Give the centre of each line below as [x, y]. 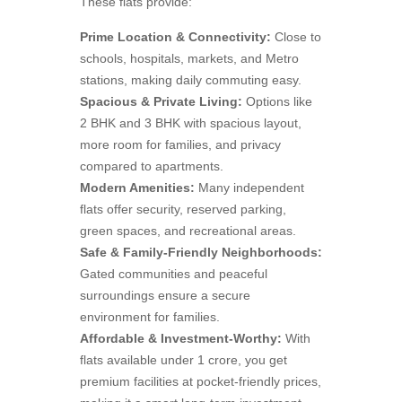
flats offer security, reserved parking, [183, 209]
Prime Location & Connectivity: [175, 36]
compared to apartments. [152, 166]
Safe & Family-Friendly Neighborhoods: [201, 252]
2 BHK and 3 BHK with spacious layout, [191, 122]
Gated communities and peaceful [174, 273]
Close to [296, 36]
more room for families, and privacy [180, 144]
